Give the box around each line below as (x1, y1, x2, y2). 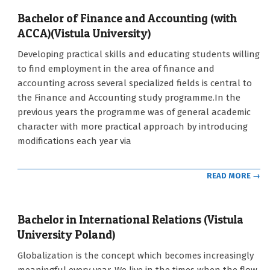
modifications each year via (17, 135, 131, 146)
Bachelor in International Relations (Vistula (17, 213, 243, 227)
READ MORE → (207, 171, 260, 181)
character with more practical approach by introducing (17, 121, 248, 132)
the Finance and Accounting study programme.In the (17, 92, 240, 103)
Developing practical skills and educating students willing (17, 48, 260, 60)
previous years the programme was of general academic (17, 106, 251, 118)
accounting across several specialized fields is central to (17, 77, 252, 89)
